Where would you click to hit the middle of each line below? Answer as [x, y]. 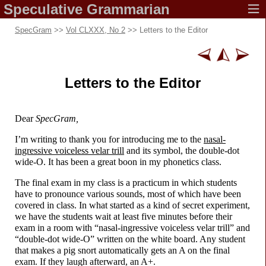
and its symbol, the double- [176, 150]
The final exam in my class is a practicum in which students [126, 182]
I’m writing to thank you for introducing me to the [109, 139]
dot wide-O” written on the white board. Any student [146, 239]
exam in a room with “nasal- [68, 227]
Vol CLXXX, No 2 [96, 30]
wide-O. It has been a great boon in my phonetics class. [118, 161]
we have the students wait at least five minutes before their [123, 216]
